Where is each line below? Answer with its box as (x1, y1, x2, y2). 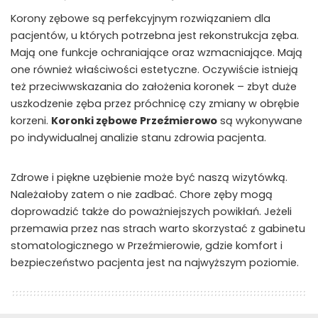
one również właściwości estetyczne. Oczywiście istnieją (11, 62, 298, 77)
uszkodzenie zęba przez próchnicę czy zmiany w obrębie (11, 97, 300, 111)
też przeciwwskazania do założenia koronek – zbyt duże (11, 79, 297, 94)
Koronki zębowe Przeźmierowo (51, 114, 217, 128)
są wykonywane (217, 114, 302, 128)
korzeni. (11, 114, 51, 128)
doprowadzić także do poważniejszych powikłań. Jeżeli (11, 204, 292, 219)
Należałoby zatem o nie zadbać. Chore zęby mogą (11, 187, 273, 202)
